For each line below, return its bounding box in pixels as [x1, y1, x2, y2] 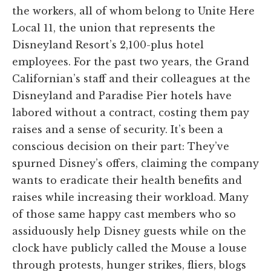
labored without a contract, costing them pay [12, 106, 249, 119]
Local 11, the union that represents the [12, 21, 215, 34]
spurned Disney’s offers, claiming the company [12, 157, 259, 169]
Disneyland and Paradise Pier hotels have [12, 89, 232, 102]
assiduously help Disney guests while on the [12, 224, 246, 237]
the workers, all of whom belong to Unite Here [12, 4, 255, 17]
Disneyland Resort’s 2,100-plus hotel [12, 38, 204, 51]
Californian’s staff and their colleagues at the [12, 72, 250, 85]
